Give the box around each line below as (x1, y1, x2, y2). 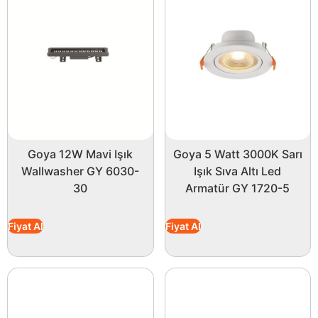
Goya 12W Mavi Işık (28, 147, 133, 162)
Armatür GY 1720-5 (185, 181, 290, 196)
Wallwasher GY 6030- (21, 164, 140, 179)
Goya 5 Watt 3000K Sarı (172, 147, 302, 162)
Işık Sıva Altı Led (194, 164, 282, 179)
